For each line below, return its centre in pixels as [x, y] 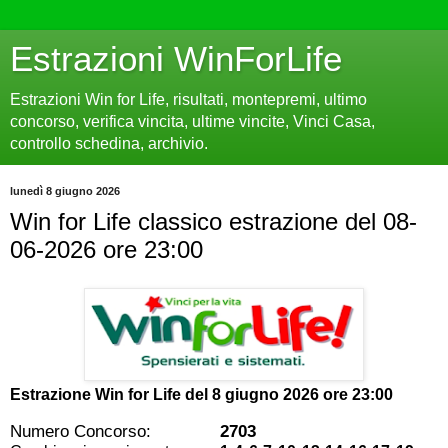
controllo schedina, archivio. [109, 143]
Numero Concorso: [80, 430]
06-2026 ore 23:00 [106, 249]
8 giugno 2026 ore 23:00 [302, 394]
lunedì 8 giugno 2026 [65, 191]
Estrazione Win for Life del [111, 394]
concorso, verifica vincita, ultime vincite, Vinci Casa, [192, 121]
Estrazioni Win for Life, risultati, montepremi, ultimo [188, 99]
